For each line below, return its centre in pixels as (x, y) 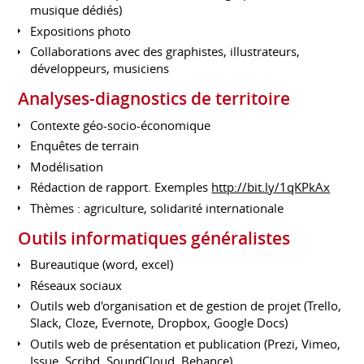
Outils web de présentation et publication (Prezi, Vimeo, (186, 343)
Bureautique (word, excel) (102, 264)
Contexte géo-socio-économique (121, 125)
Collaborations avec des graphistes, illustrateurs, (165, 52)
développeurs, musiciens (100, 69)
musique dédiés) (76, 10)
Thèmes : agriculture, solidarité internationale (157, 208)
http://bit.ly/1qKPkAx (271, 187)
